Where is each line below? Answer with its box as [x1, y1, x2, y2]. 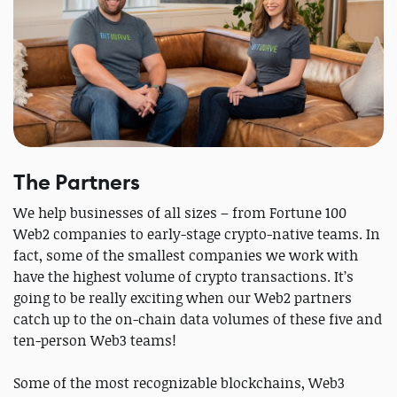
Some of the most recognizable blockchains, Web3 [13, 372, 345, 393]
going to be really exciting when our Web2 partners [13, 287, 352, 307]
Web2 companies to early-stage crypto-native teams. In [13, 223, 380, 244]
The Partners [13, 167, 140, 197]
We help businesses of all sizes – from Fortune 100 [13, 202, 346, 222]
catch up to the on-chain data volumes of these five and [13, 308, 382, 329]
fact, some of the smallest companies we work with [13, 245, 358, 265]
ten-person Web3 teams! [13, 330, 176, 350]
